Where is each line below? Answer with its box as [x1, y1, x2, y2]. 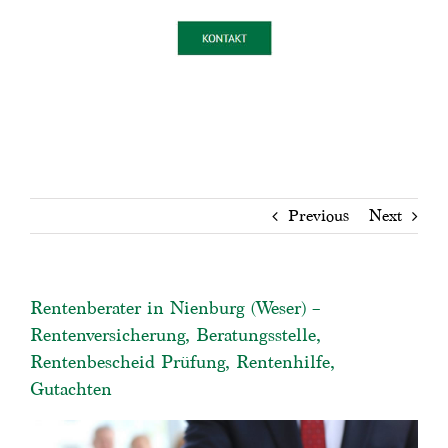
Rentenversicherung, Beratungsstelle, [30, 324, 321, 344]
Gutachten [30, 378, 112, 398]
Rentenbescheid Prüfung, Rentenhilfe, [30, 351, 335, 371]
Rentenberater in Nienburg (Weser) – [30, 297, 321, 317]
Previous [288, 206, 349, 224]
